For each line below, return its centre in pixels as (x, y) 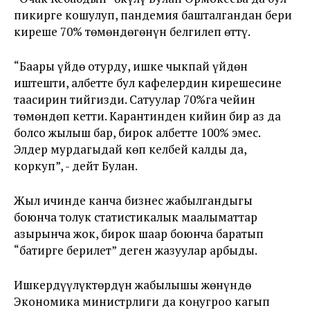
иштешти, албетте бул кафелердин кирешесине (148, 82)
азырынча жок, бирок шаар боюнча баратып (139, 233)
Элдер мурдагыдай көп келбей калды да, (130, 149)
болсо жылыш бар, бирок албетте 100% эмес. (137, 132)
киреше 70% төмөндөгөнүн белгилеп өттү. (132, 31)
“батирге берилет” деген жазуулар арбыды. (136, 250)
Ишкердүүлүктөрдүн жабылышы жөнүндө (133, 284)
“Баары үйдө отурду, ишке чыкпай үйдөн (131, 66)
